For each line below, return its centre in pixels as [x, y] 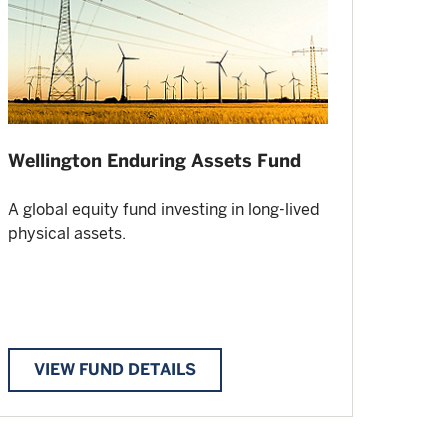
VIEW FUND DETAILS [115, 370]
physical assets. [67, 234]
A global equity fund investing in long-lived [164, 210]
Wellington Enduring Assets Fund [154, 161]
